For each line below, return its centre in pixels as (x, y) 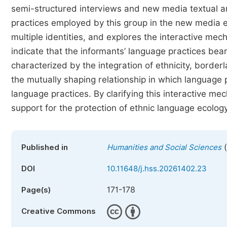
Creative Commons (59, 211)
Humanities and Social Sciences (164, 147)
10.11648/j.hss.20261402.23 (157, 169)
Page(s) (36, 190)
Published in (45, 147)
